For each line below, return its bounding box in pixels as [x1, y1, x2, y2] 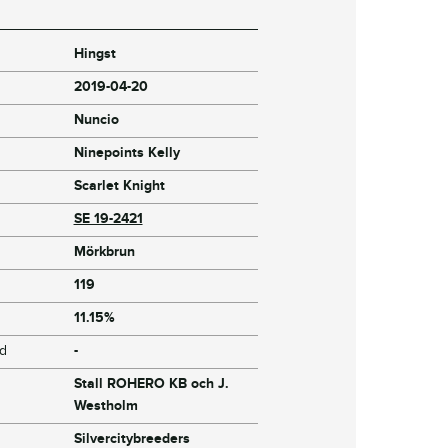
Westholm [73, 397, 138, 415]
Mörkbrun [73, 243, 135, 261]
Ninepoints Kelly [73, 144, 180, 162]
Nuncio [73, 111, 119, 129]
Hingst [73, 45, 116, 63]
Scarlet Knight [73, 177, 165, 195]
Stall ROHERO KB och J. [73, 375, 229, 393]
